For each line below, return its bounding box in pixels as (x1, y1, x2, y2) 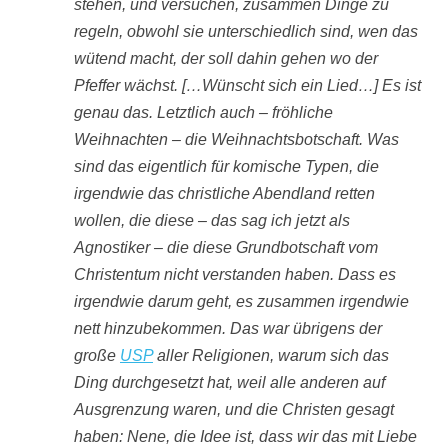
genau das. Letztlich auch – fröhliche (74, 104, 333, 121)
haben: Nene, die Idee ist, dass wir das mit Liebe (74, 428, 417, 445)
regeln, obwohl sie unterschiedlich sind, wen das (74, 23, 418, 40)
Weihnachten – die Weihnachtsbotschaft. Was (74, 131, 399, 148)
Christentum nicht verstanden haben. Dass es (74, 266, 396, 283)
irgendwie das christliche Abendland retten (74, 185, 375, 202)
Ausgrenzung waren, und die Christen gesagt (74, 401, 394, 418)
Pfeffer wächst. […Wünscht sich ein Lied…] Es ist (74, 77, 421, 94)
